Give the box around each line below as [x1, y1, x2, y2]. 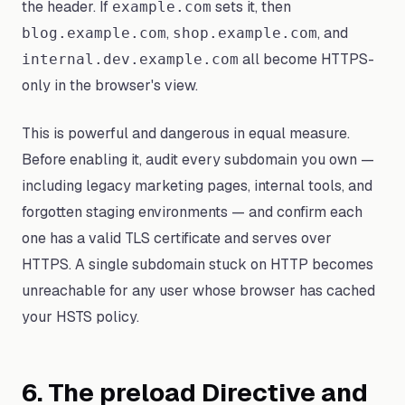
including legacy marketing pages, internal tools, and [22, 176, 372, 195]
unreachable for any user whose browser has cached [22, 281, 375, 300]
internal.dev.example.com [22, 51, 239, 68]
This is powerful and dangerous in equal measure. [22, 124, 350, 143]
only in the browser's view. [22, 76, 198, 95]
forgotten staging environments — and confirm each [22, 202, 363, 221]
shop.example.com [173, 24, 317, 42]
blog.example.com [22, 24, 166, 42]
